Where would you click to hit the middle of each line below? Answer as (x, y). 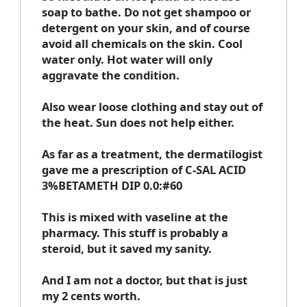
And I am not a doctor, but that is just (144, 280)
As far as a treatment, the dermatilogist (152, 154)
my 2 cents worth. (91, 296)
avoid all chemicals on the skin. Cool (142, 44)
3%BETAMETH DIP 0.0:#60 (112, 186)
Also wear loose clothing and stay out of (152, 107)
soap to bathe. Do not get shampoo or (146, 12)
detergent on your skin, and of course (146, 28)
